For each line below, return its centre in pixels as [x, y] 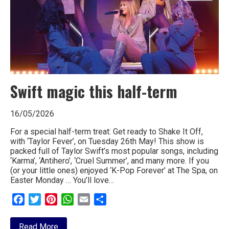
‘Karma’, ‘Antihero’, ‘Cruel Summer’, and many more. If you [110, 161]
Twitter [53, 199]
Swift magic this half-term [94, 91]
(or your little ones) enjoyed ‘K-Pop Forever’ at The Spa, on [114, 171]
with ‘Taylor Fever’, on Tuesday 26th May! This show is [107, 142]
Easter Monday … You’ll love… [62, 180]
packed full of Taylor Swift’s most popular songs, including [114, 151]
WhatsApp [92, 199]
